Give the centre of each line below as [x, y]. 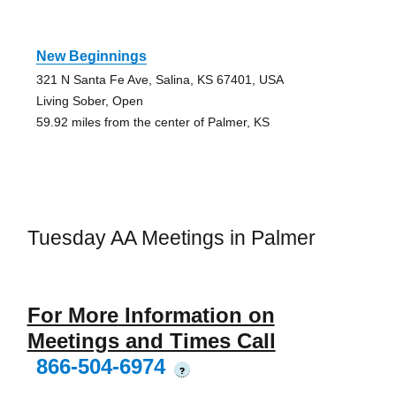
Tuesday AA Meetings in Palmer [171, 238]
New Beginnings [91, 57]
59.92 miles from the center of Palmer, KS [152, 122]
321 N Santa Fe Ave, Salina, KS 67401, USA [160, 80]
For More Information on [151, 315]
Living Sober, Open [89, 101]
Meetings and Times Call [151, 340]
